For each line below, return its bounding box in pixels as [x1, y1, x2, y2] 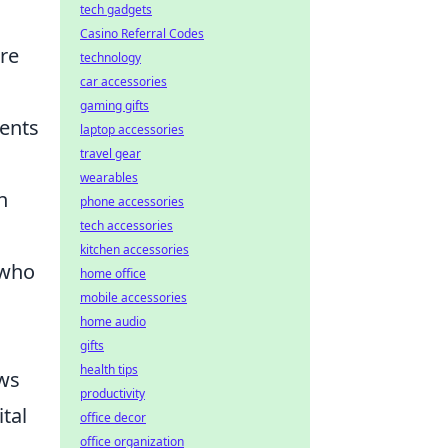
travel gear [80, 145, 141, 162]
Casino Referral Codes [80, 25, 204, 42]
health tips [80, 361, 138, 378]
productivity [80, 385, 145, 402]
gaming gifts [80, 97, 149, 114]
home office [80, 265, 146, 282]
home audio [80, 313, 146, 330]
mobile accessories [80, 289, 187, 306]
